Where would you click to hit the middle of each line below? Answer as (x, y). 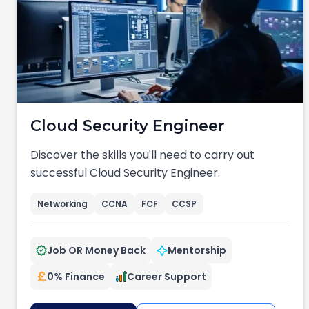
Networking (62, 204)
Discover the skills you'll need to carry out (142, 155)
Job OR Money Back (96, 250)
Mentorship (197, 250)
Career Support (167, 277)
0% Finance (76, 277)
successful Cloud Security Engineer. (125, 173)
